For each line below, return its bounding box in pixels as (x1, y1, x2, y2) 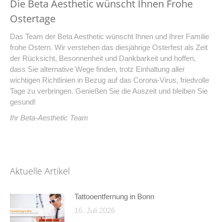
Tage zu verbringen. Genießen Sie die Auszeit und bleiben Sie (10, 86, 208, 95)
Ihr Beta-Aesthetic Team (10, 113, 88, 122)
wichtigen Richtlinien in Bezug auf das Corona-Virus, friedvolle (10, 75, 209, 84)
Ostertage (10, 11, 55, 25)
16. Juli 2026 (74, 206, 115, 215)
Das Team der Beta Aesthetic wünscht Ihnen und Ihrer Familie (10, 32, 209, 41)
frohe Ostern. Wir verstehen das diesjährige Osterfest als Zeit (10, 43, 208, 52)
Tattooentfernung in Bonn (74, 192, 154, 201)
